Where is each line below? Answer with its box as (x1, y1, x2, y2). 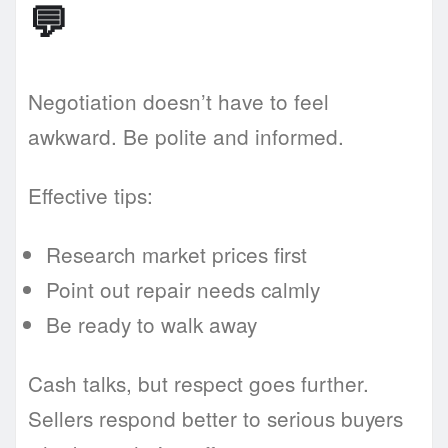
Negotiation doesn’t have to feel (28, 86, 329, 117)
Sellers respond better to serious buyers (28, 403, 403, 434)
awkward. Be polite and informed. (28, 121, 344, 152)
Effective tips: (28, 180, 153, 211)
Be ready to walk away (46, 309, 257, 340)
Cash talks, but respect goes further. (28, 368, 369, 399)
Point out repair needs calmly (46, 274, 320, 305)
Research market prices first (46, 239, 307, 270)
